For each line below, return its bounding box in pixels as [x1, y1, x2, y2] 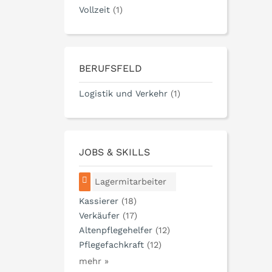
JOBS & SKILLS [79, 146, 150, 158]
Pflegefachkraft [79, 240, 144, 250]
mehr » [79, 256, 109, 267]
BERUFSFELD [79, 63, 142, 75]
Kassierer [79, 196, 118, 206]
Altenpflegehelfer [79, 225, 152, 236]
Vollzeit [79, 5, 110, 15]
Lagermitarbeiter [95, 177, 167, 187]
